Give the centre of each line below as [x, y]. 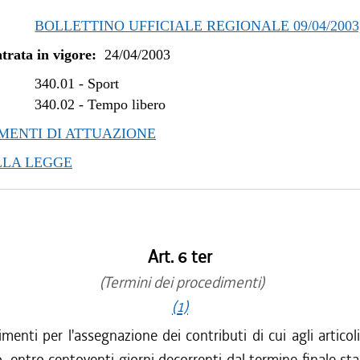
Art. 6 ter [180, 257]
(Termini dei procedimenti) [180, 282]
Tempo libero [127, 104]
